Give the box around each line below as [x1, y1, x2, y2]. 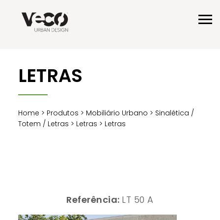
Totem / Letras [18, 118, 69, 129]
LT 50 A [122, 193, 154, 206]
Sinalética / [155, 108, 194, 118]
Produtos [47, 108, 79, 118]
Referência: [66, 193, 122, 206]
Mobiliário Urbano [86, 108, 148, 118]
